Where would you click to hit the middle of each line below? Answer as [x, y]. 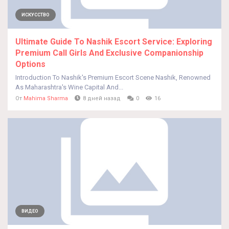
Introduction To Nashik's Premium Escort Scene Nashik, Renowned [113, 77]
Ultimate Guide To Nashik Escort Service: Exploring [114, 42]
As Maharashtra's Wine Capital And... [69, 87]
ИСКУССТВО [36, 15]
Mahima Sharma [46, 98]
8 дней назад [102, 98]
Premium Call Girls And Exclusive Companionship [109, 53]
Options [30, 64]
